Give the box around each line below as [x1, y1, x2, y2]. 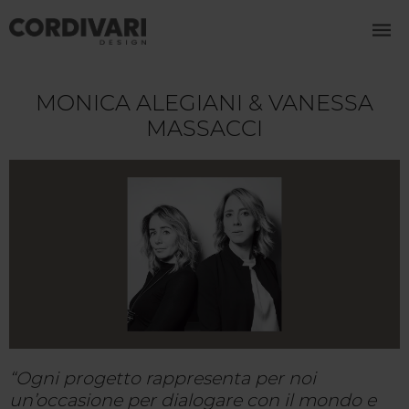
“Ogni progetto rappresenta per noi [9, 367, 316, 390]
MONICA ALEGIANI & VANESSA [36, 89, 373, 117]
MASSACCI [146, 115, 263, 142]
